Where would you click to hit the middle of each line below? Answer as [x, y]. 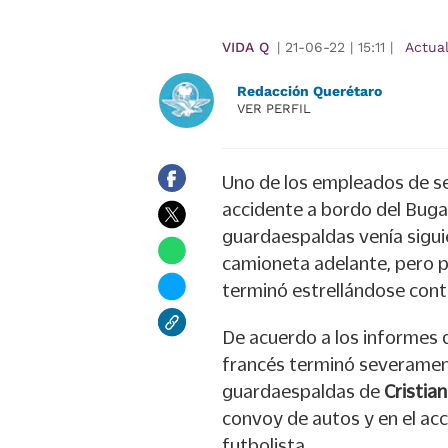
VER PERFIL [274, 109]
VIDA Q [245, 47]
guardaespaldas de [303, 391]
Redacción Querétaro [309, 91]
